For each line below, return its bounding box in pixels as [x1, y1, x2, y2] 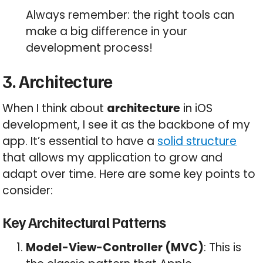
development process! [26, 40, 153, 56]
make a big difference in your [26, 23, 188, 40]
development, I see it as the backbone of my [2, 117, 251, 133]
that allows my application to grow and [2, 150, 223, 166]
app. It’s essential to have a [2, 133, 158, 150]
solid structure [157, 133, 237, 150]
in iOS [180, 100, 213, 117]
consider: [2, 183, 53, 199]
